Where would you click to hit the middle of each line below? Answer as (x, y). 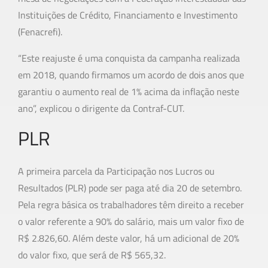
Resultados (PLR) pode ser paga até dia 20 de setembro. (130, 188)
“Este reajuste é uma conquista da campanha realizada (129, 58)
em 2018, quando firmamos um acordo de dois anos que (131, 75)
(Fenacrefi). (40, 32)
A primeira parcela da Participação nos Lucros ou (116, 171)
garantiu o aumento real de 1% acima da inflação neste (129, 92)
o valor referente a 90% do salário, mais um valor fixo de (131, 222)
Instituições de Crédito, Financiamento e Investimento (128, 15)
